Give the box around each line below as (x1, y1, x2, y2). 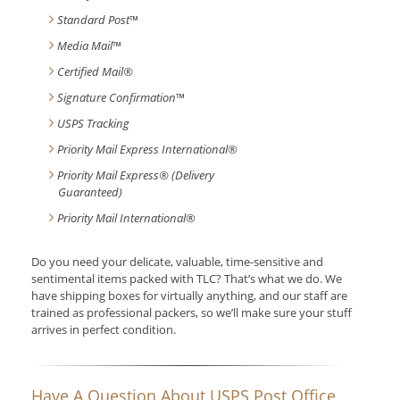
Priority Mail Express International (57, 141, 228, 158)
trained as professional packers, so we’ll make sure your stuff (31, 304, 352, 321)
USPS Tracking (57, 115, 129, 132)
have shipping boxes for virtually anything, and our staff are (31, 287, 347, 304)
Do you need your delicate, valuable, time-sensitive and (31, 254, 323, 271)
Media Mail (57, 37, 112, 54)
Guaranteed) (58, 184, 122, 201)
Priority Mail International (57, 210, 186, 227)
